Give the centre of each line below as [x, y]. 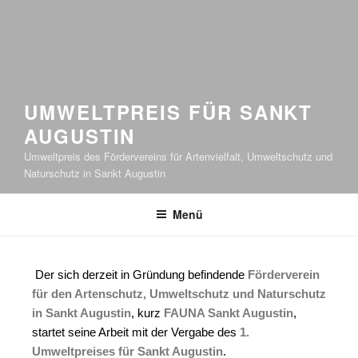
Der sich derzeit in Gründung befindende [140, 275]
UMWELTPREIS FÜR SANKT [169, 112]
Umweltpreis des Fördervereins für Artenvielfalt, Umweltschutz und [178, 156]
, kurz [147, 313]
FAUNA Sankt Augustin [229, 313]
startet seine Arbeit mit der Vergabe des [136, 332]
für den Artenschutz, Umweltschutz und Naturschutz [179, 294]
